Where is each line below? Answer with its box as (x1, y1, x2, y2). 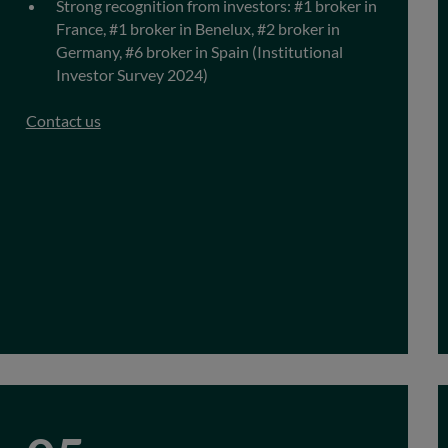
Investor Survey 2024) (55, 64, 208, 84)
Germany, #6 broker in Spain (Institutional (55, 41, 343, 61)
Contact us (25, 110, 101, 130)
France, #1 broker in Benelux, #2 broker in (55, 18, 340, 38)
